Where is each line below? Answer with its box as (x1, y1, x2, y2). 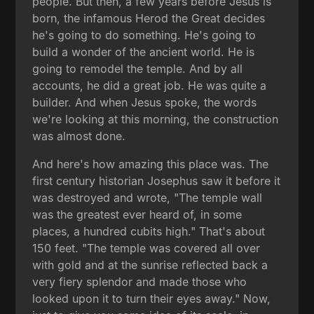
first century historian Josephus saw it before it (32, 173, 281, 188)
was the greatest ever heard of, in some (32, 207, 243, 221)
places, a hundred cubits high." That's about (32, 224, 266, 238)
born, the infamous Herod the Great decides (32, 11, 266, 25)
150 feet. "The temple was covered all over (32, 240, 261, 255)
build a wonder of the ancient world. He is (32, 44, 255, 59)
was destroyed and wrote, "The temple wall (32, 190, 263, 205)
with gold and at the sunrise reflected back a (32, 257, 268, 272)
